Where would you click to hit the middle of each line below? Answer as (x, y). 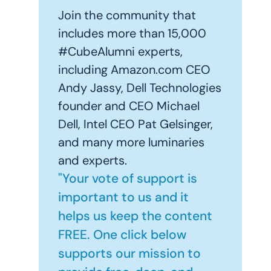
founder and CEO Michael (129, 106)
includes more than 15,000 (132, 34)
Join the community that (127, 15)
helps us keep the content (135, 216)
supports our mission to (129, 254)
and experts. (93, 161)
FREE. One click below (122, 235)
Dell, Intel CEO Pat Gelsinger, (135, 124)
